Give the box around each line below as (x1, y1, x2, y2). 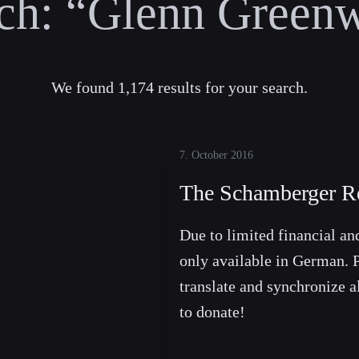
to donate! (179, 303, 245, 321)
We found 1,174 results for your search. (51, 79, 308, 97)
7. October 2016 (179, 149, 253, 162)
